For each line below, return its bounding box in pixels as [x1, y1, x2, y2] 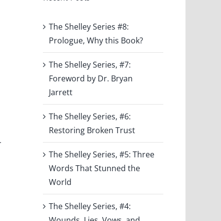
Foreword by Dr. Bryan [49, 73, 133, 84]
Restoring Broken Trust [49, 124, 136, 136]
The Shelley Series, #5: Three [49, 148, 155, 160]
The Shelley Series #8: [49, 21, 129, 32]
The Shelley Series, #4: [49, 200, 131, 212]
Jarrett [49, 86, 73, 98]
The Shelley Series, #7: [49, 59, 131, 70]
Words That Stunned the [49, 162, 141, 174]
